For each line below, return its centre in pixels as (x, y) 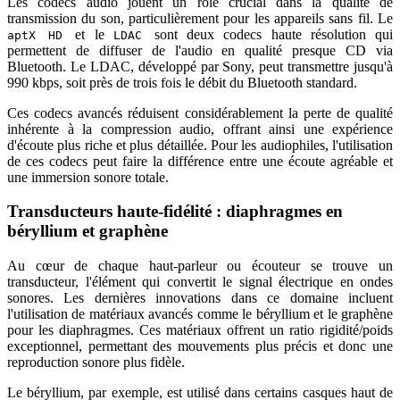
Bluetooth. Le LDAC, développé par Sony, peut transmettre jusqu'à (200, 66)
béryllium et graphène (87, 231)
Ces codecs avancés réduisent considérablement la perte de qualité (200, 112)
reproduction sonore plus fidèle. (96, 362)
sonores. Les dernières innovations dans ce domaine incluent (200, 297)
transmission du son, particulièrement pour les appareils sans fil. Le (200, 18)
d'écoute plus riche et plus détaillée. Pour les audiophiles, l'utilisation (200, 145)
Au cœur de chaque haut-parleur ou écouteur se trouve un (200, 265)
